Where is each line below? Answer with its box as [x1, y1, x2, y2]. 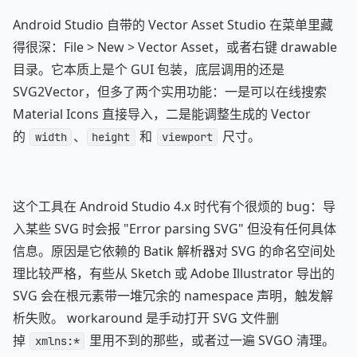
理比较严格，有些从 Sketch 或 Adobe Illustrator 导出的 [13, 265, 335, 282]
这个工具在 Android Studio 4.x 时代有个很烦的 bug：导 [13, 198, 335, 215]
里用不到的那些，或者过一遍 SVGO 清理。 [85, 331, 335, 349]
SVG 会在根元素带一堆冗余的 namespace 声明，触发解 [13, 287, 333, 304]
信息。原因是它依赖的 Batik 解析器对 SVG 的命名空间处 [13, 242, 335, 260]
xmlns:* [34, 334, 80, 348]
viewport [161, 130, 213, 144]
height [92, 130, 131, 144]
